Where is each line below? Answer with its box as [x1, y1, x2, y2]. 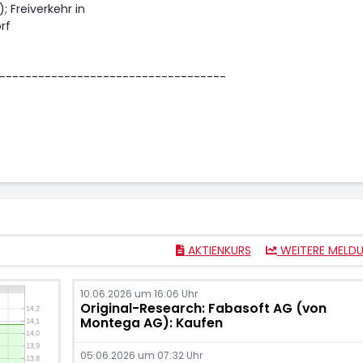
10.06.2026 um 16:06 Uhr [79, 287, 198, 301]
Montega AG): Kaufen [79, 314, 223, 332]
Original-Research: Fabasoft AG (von [79, 299, 327, 318]
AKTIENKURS [184, 242, 251, 258]
